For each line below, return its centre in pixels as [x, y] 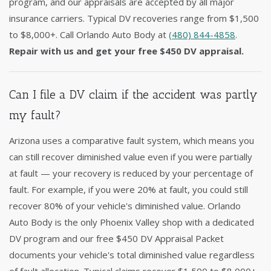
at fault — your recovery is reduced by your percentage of [131, 173]
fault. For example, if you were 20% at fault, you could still [129, 190]
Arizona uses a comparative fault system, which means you [132, 141]
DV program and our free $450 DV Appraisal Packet [116, 239]
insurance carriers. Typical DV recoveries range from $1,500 [134, 18]
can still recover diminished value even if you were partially [131, 157]
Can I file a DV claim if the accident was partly [133, 95]
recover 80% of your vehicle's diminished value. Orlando [125, 206]
